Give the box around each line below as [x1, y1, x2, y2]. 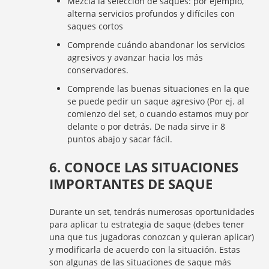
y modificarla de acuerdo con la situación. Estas [49, 244, 241, 255]
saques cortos [67, 20, 124, 32]
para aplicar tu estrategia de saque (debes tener [49, 219, 245, 230]
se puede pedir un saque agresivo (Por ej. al [67, 95, 245, 107]
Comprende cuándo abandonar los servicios [67, 39, 246, 50]
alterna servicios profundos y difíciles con [67, 8, 235, 19]
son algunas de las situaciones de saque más [49, 256, 232, 268]
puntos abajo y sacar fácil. [67, 133, 173, 145]
